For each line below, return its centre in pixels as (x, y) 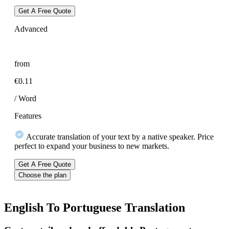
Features (28, 116)
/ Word (25, 98)
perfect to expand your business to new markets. (92, 146)
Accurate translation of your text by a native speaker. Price (119, 136)
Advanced (31, 29)
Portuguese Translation (124, 207)
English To (33, 207)
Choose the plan (42, 175)
